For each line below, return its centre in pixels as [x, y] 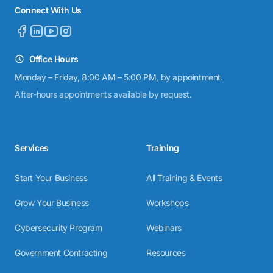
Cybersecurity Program [58, 228]
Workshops [168, 203]
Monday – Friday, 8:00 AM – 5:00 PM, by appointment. [119, 77]
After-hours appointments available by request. [103, 94]
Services [32, 148]
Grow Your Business [52, 203]
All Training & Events [184, 178]
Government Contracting [61, 253]
